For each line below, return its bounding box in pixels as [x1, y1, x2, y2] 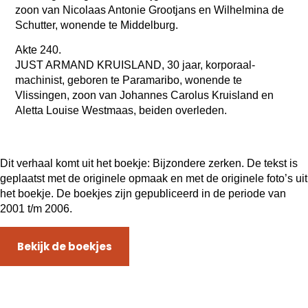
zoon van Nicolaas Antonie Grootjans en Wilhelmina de [15, 4, 285, 16]
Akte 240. [15, 44, 65, 56]
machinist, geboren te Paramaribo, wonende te [15, 74, 243, 87]
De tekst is [247, 157, 298, 170]
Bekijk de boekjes [17, 239, 112, 254]
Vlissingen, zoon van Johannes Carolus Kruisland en [15, 89, 274, 102]
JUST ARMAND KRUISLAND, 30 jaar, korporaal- [15, 59, 256, 71]
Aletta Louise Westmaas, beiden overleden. [15, 104, 230, 117]
